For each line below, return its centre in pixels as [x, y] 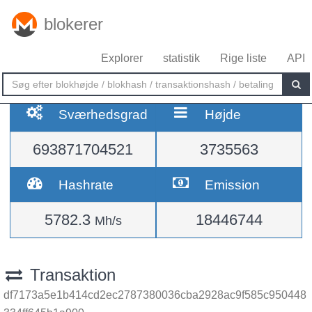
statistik [181, 58]
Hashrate [86, 185]
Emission [233, 185]
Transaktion [70, 275]
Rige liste [243, 58]
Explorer [122, 58]
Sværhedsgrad [103, 114]
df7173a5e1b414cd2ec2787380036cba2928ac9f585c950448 [155, 295]
